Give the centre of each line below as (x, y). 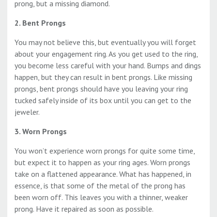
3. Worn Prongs (41, 132)
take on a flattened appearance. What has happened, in (103, 174)
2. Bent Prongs (40, 23)
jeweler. (27, 112)
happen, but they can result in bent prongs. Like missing (103, 77)
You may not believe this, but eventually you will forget (105, 42)
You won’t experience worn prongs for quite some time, (105, 151)
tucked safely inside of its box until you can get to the (103, 101)
